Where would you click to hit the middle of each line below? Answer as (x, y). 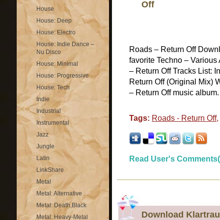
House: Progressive (63, 76)
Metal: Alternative (59, 193)
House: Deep (54, 21)
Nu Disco (49, 52)
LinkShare (50, 170)
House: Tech (53, 87)
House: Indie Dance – (65, 44)
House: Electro (56, 32)
